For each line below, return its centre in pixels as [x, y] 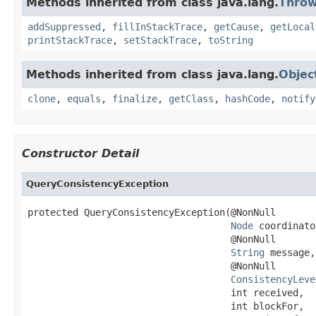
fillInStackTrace [157, 26]
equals [84, 98]
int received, [166, 292]
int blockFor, [166, 306]
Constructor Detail [80, 153]
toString [231, 40]
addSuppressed [64, 26]
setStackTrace [160, 40]
